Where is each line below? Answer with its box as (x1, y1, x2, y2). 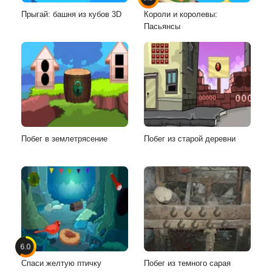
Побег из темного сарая (144, 258, 231, 268)
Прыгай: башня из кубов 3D (21, 9, 121, 19)
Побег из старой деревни (144, 134, 236, 143)
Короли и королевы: (144, 9, 217, 19)
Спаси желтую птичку (21, 258, 101, 268)
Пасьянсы (144, 21, 180, 31)
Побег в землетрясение (21, 134, 107, 143)
